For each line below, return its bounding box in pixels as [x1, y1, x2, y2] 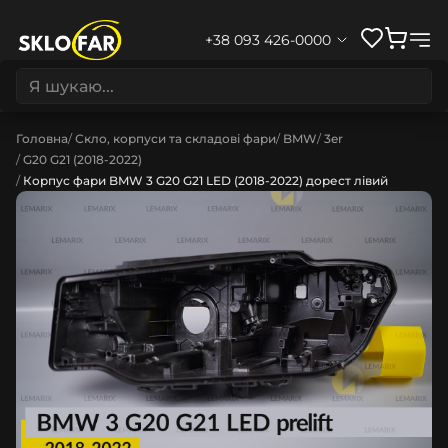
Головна [16, 131, 68, 146]
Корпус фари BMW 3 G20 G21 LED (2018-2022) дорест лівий [23, 173, 388, 188]
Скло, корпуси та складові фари [75, 131, 276, 146]
